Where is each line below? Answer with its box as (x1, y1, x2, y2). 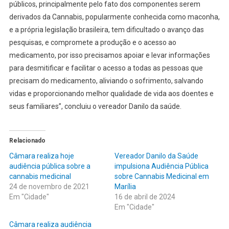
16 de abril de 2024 (114, 193, 175, 201)
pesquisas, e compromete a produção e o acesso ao (9, 38, 176, 47)
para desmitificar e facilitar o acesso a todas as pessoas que (9, 64, 203, 73)
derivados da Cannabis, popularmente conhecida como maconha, (9, 13, 220, 21)
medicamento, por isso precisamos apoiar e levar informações (9, 51, 210, 60)
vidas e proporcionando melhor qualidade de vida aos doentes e (9, 89, 214, 98)
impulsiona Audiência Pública (114, 162, 209, 171)
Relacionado (9, 137, 45, 145)
